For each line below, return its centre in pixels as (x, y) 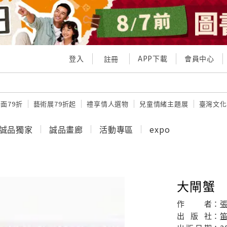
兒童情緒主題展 (164, 104)
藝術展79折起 (55, 104)
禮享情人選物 (108, 104)
